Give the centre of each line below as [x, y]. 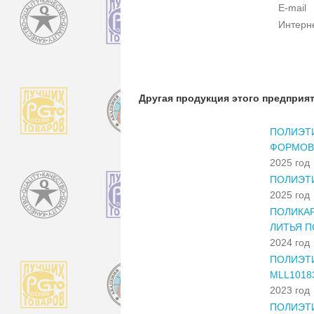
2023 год [290, 290]
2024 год [290, 242]
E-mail [292, 7]
